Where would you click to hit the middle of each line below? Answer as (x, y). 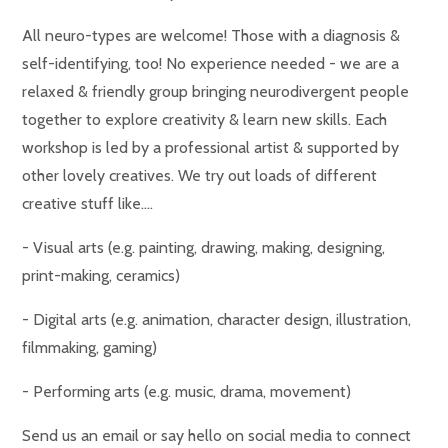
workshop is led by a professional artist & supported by (211, 147)
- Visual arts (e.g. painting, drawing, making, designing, (204, 247)
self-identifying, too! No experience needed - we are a (211, 63)
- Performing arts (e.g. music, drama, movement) (187, 391)
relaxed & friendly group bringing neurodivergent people (216, 91)
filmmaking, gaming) (90, 347)
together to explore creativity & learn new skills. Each (205, 119)
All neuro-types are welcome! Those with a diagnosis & (211, 35)
